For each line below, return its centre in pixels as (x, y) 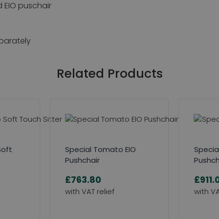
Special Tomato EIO (101, 149)
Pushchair (83, 160)
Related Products (109, 73)
